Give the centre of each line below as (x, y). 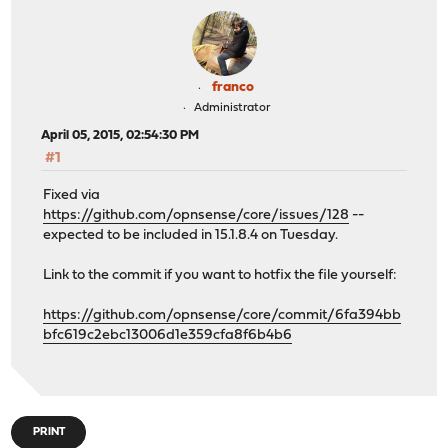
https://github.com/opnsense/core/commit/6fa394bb (222, 315)
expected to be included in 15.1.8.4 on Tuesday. (191, 235)
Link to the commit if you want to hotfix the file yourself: (220, 275)
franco (233, 88)
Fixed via (72, 195)
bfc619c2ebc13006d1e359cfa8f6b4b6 (168, 335)
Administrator (231, 108)
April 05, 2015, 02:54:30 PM (120, 136)
